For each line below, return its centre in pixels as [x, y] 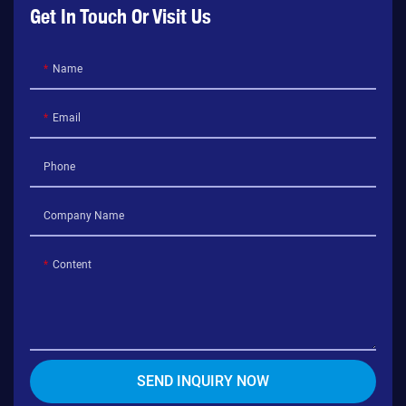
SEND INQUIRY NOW [203, 382]
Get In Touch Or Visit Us [120, 17]
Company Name [83, 216]
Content [72, 265]
